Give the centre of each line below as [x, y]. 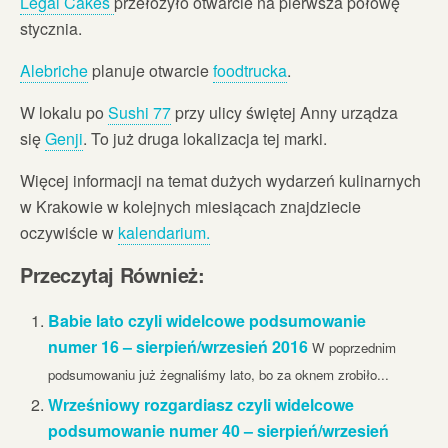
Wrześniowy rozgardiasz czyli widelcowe [201, 404]
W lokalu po [64, 112]
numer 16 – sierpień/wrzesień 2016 [178, 346]
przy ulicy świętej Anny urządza [284, 112]
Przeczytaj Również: [112, 274]
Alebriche [54, 70]
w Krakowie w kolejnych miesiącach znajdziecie [190, 206]
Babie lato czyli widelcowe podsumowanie [207, 320]
